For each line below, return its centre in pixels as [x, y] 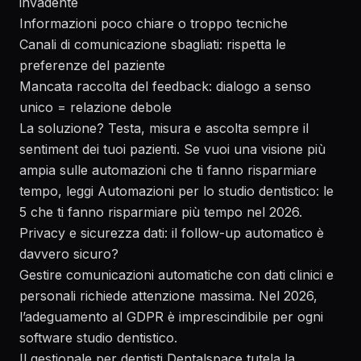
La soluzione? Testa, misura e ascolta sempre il [164, 128]
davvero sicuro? [69, 254]
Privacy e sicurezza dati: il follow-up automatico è [172, 233]
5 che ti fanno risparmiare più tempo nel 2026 [159, 212]
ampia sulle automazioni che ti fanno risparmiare [168, 170]
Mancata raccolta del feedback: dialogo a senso [165, 86]
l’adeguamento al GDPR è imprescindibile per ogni [171, 317]
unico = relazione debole [95, 107]
